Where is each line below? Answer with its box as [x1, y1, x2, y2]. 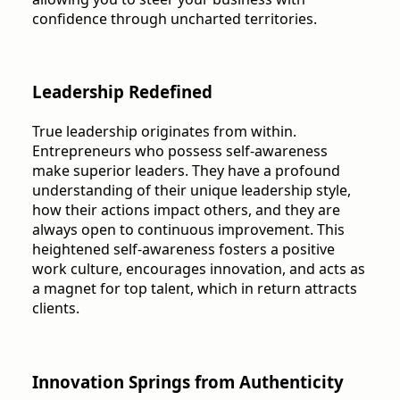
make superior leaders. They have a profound [32, 161, 340, 181]
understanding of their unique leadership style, [32, 180, 351, 201]
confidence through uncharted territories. [32, 8, 317, 29]
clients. [32, 298, 79, 319]
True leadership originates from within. [32, 121, 296, 142]
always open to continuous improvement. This [32, 220, 345, 240]
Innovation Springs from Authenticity [32, 370, 344, 393]
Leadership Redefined [32, 80, 212, 104]
